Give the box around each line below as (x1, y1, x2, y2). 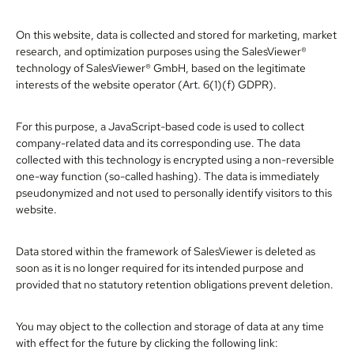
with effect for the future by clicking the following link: (16, 334, 278, 350)
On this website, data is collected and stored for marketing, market (16, 26, 337, 42)
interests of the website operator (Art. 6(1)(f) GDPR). (16, 76, 277, 92)
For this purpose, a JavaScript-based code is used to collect (16, 118, 304, 134)
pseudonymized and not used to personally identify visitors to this (16, 184, 332, 200)
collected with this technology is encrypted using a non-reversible (16, 151, 334, 167)
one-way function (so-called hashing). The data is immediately (16, 168, 319, 183)
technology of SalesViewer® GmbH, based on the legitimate (16, 59, 306, 75)
